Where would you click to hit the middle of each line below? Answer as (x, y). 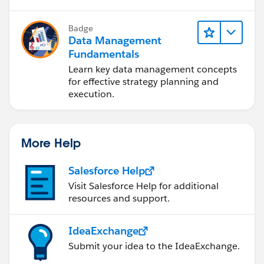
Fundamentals (104, 54)
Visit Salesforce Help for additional (143, 186)
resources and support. (119, 199)
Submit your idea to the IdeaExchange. (154, 246)
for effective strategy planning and (143, 82)
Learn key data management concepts (153, 70)
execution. (91, 94)
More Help (51, 143)
